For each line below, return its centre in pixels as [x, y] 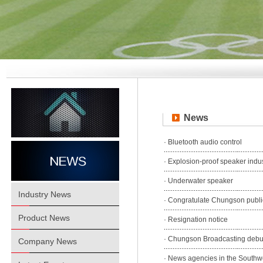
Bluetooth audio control [204, 142]
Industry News [45, 194]
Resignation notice [197, 220]
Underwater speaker [200, 181]
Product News [44, 218]
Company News [48, 241]
